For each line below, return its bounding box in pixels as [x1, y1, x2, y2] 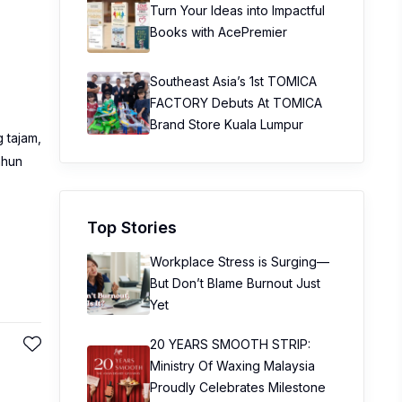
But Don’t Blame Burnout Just [150, 275, 320, 291]
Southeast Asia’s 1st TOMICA [150, 74, 317, 89]
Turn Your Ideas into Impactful [150, 3, 325, 18]
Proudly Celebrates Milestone [150, 380, 326, 395]
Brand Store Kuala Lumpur [150, 117, 303, 132]
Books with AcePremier [150, 24, 287, 39]
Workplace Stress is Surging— [150, 254, 329, 269]
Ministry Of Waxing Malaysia [150, 358, 315, 373]
